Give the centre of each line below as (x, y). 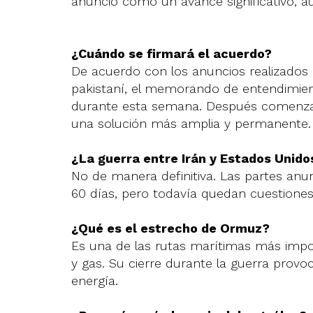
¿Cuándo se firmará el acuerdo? (172, 53)
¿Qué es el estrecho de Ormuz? (170, 228)
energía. (95, 281)
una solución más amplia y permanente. (191, 123)
